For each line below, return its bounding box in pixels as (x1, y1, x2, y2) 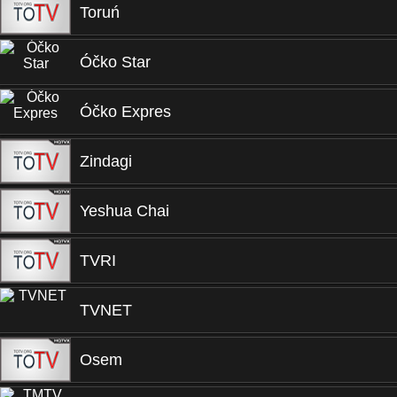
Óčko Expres (80, 103, 171, 121)
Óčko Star (80, 53, 151, 71)
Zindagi (80, 152, 132, 170)
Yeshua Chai (80, 202, 169, 220)
